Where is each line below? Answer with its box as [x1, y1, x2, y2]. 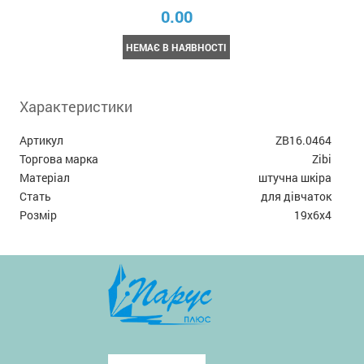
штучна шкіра [258, 169, 331, 185]
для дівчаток [260, 188, 331, 204]
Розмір [19, 206, 58, 223]
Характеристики [19, 96, 133, 116]
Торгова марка [19, 150, 99, 167]
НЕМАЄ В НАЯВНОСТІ [126, 40, 227, 54]
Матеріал [19, 169, 71, 185]
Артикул [19, 132, 64, 148]
